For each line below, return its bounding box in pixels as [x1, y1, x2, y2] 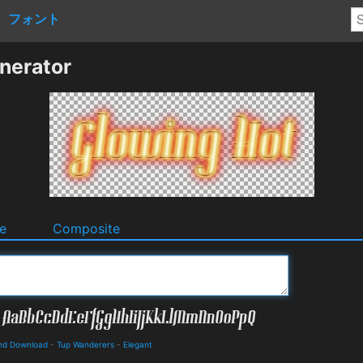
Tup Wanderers [57, 339, 114, 349]
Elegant [123, 339, 152, 349]
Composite [53, 220, 120, 237]
